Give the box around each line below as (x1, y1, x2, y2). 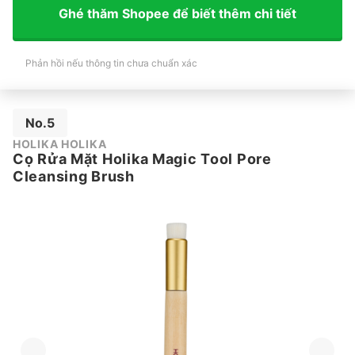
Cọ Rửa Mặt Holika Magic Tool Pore (13, 150, 272, 167)
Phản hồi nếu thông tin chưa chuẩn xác (25, 56, 197, 69)
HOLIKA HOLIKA (13, 136, 107, 151)
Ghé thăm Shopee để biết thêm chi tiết (59, 6, 296, 22)
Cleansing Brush (13, 167, 135, 185)
